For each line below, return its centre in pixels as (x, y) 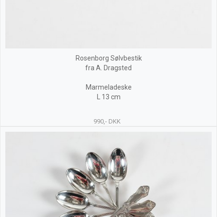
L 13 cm (108, 97)
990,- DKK (107, 121)
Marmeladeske (108, 87)
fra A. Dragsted (108, 68)
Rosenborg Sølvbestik (108, 58)
